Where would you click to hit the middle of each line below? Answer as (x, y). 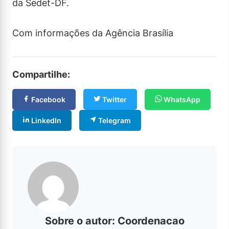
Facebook (48, 99)
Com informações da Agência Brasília (93, 33)
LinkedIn (45, 120)
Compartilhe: (41, 74)
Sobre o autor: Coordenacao (114, 221)
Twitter (114, 99)
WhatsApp (181, 99)
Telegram (114, 120)
